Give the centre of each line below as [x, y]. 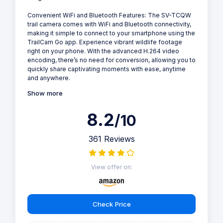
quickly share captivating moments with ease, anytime [107, 69]
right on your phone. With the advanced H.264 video [103, 51]
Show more [45, 93]
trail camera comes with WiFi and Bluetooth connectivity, [109, 24]
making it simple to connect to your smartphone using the [111, 33]
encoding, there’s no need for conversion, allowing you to [111, 60]
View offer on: [111, 167]
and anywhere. [49, 78]
